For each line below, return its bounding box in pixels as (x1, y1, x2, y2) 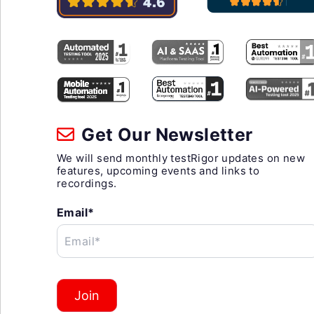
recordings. (57, 176, 117, 190)
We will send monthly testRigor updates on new (57, 151, 305, 165)
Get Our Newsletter (77, 123, 253, 145)
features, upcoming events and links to (57, 163, 260, 177)
